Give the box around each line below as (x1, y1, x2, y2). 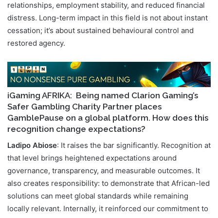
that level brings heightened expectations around (7, 153, 177, 163)
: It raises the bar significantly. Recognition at (57, 140, 211, 150)
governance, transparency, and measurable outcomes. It (7, 165, 200, 175)
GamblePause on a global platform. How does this (7, 113, 208, 123)
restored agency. (7, 38, 65, 48)
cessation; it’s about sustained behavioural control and (7, 26, 194, 36)
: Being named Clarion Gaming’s (70, 91, 198, 101)
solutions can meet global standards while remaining (7, 191, 188, 200)
